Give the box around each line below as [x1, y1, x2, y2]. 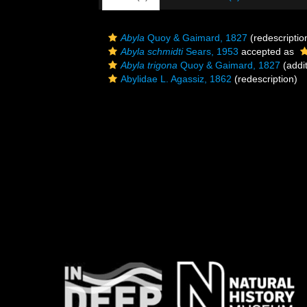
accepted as [238, 46, 297, 57]
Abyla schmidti [121, 46, 183, 57]
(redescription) [232, 73, 297, 84]
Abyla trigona [121, 60, 177, 71]
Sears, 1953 [183, 46, 238, 57]
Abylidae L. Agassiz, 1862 [121, 73, 232, 84]
